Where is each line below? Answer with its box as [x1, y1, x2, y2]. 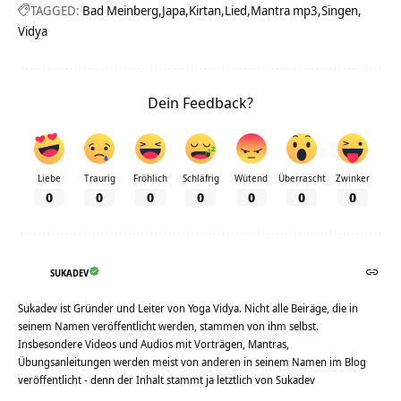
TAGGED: [30, 2, 80, 20]
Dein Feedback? [148, 92, 253, 114]
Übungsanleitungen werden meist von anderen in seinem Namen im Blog [18, 354, 366, 371]
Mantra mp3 [251, 2, 318, 20]
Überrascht [277, 172, 326, 185]
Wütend [235, 172, 268, 185]
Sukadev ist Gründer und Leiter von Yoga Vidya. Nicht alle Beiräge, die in [18, 301, 358, 317]
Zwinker [335, 172, 370, 185]
